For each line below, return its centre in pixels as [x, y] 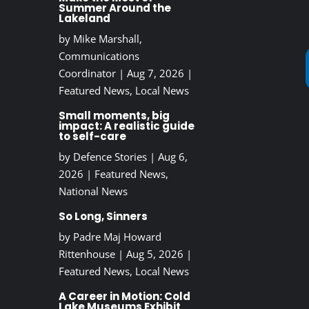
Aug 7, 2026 [155, 73]
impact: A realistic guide [126, 126]
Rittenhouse [87, 254]
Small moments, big [114, 116]
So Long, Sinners [103, 217]
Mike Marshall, [107, 39]
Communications [99, 56]
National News [93, 191]
